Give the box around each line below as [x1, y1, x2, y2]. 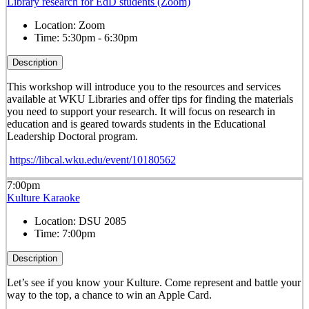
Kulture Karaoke [6, 192, 80, 204]
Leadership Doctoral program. [6, 130, 138, 142]
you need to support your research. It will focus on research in [6, 105, 275, 117]
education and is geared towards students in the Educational [6, 117, 266, 130]
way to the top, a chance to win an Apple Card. [6, 289, 212, 301]
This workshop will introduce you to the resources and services [6, 80, 281, 92]
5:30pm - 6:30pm [61, 31, 137, 43]
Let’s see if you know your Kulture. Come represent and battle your [6, 277, 301, 289]
